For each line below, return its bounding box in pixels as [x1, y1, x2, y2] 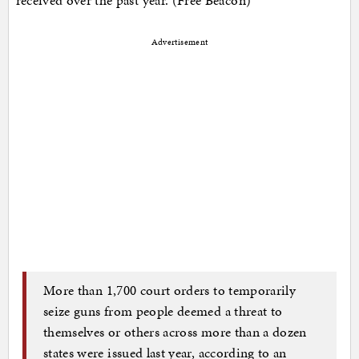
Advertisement [151, 35, 208, 48]
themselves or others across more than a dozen [43, 322, 307, 342]
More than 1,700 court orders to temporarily [43, 280, 296, 301]
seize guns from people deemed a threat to [43, 301, 283, 321]
